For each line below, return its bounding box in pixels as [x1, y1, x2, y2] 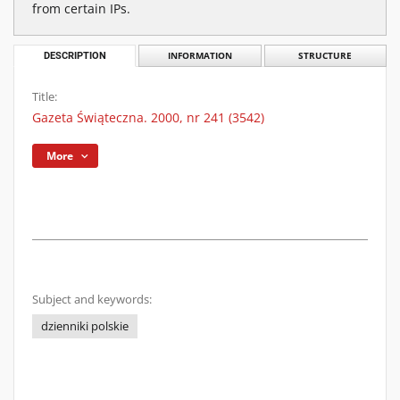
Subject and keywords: [32, 292, 152, 307]
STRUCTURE [298, 50, 353, 62]
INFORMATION [167, 50, 232, 62]
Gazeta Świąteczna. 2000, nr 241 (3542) [32, 109, 264, 126]
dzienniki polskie [41, 319, 129, 334]
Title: [32, 89, 57, 104]
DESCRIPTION [43, 50, 106, 62]
